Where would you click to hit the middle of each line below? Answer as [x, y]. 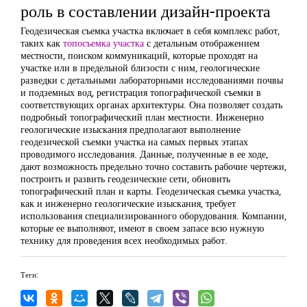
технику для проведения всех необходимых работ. [124, 240]
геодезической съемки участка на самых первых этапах [134, 142]
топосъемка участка [103, 43]
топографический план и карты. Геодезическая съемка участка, [151, 191]
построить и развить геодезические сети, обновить [125, 179]
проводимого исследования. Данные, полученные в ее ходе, [144, 154]
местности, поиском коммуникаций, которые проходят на [139, 55]
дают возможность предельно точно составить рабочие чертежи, [153, 166]
